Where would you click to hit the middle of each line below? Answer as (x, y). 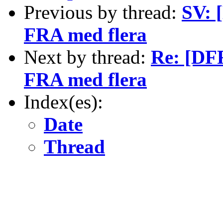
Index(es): (63, 102)
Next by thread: (87, 57)
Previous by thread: (103, 12)
